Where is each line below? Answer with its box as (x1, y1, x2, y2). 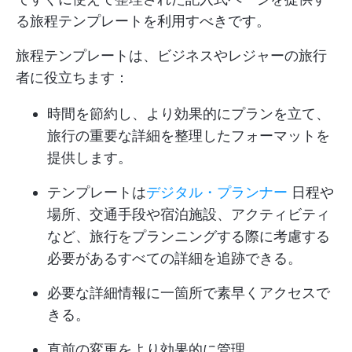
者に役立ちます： (16, 69, 129, 86)
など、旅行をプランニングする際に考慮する (47, 228, 330, 244)
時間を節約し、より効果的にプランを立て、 (47, 105, 330, 122)
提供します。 (47, 149, 132, 166)
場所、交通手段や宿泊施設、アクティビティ (47, 206, 330, 222)
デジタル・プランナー (146, 184, 288, 200)
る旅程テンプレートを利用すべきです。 (16, 13, 270, 29)
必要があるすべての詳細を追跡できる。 (47, 250, 302, 266)
